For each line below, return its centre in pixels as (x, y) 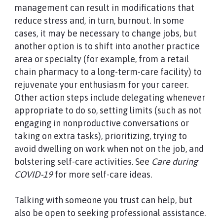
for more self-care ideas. (103, 174)
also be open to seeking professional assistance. (110, 213)
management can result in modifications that (104, 8)
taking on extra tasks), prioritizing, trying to (100, 136)
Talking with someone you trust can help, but (103, 200)
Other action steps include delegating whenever (110, 97)
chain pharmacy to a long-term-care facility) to (108, 72)
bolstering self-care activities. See (83, 162)
